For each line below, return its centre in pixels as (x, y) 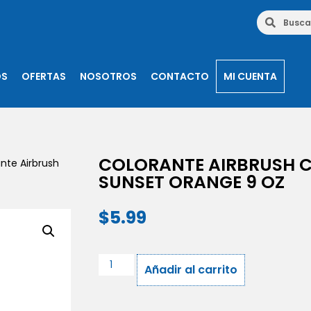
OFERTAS (43, 76)
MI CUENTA (250, 76)
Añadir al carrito (191, 270)
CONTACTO (179, 76)
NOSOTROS (108, 76)
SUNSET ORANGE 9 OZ (192, 182)
